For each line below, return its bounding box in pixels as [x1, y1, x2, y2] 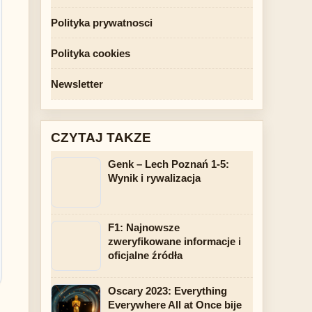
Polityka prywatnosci [51, 17, 153, 29]
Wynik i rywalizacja [108, 172, 201, 184]
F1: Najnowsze [108, 221, 180, 233]
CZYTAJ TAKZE [51, 130, 151, 145]
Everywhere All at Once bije [108, 299, 242, 311]
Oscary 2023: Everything [108, 285, 227, 297]
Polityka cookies [51, 47, 130, 59]
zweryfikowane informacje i [108, 235, 241, 247]
